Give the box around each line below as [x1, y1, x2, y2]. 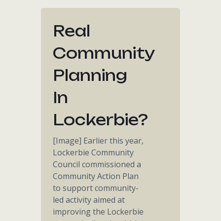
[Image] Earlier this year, [53, 135, 144, 146]
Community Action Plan [53, 171, 139, 182]
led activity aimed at [53, 194, 125, 205]
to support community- [53, 183, 139, 193]
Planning [53, 66, 128, 84]
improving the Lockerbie [53, 206, 144, 217]
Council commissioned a [53, 159, 142, 170]
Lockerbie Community [53, 147, 134, 158]
